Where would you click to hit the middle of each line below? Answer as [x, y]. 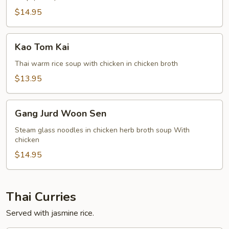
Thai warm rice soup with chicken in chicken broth [96, 63]
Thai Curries [41, 197]
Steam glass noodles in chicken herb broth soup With [102, 130]
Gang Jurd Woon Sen [61, 113]
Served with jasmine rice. [50, 213]
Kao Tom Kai [42, 47]
